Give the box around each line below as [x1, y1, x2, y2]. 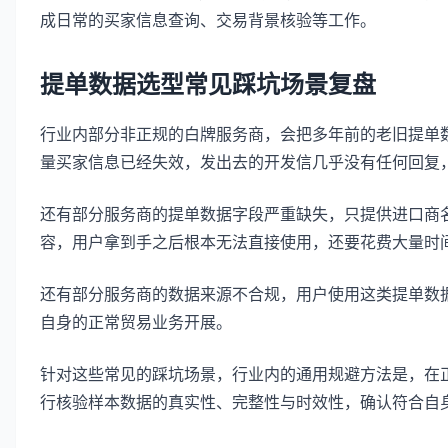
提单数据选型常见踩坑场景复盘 [40, 69, 376, 99]
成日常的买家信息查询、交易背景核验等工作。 [40, 9, 376, 30]
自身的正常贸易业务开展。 [40, 311, 232, 332]
